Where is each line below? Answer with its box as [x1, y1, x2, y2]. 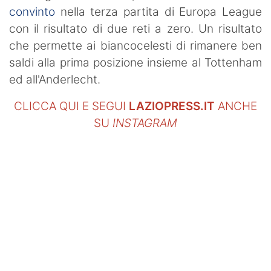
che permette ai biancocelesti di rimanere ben [9, 38, 262, 53]
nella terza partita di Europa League [55, 4, 262, 19]
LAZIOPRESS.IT [129, 99, 215, 113]
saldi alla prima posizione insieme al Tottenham [9, 55, 262, 70]
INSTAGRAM [113, 116, 177, 130]
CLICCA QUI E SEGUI [14, 99, 129, 113]
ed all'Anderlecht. [9, 72, 100, 87]
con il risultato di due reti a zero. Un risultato [9, 21, 262, 36]
